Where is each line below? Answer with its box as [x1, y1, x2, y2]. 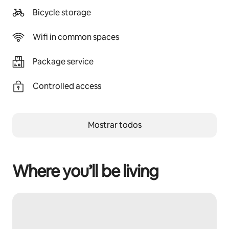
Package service [33, 56, 94, 67]
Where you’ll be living [12, 161, 158, 181]
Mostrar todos [87, 120, 142, 130]
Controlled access [33, 81, 101, 91]
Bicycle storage [33, 7, 91, 18]
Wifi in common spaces [33, 32, 119, 42]
